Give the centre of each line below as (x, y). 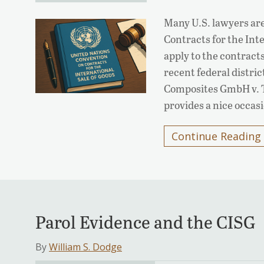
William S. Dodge (85, 247)
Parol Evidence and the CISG (146, 222)
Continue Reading (217, 136)
